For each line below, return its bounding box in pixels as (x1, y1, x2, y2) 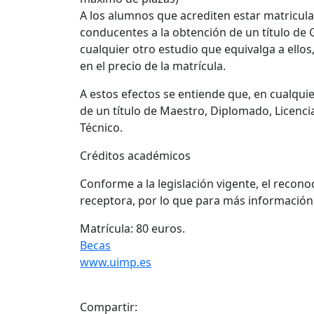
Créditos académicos (80, 147, 191, 163)
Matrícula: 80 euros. (80, 220, 185, 236)
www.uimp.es (80, 254, 151, 270)
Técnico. (80, 119, 123, 135)
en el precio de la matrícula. (80, 57, 226, 74)
